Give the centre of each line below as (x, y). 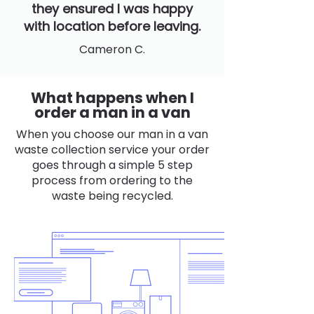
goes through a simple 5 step (112, 165)
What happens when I (112, 98)
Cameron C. (112, 49)
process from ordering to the (112, 180)
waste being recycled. (112, 196)
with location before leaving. (112, 26)
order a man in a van (112, 112)
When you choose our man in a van (112, 134)
